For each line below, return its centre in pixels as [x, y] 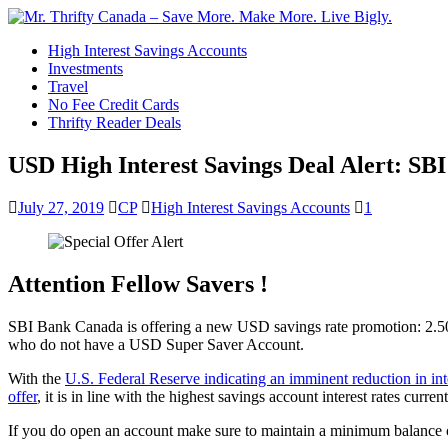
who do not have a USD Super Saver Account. [156, 344]
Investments [85, 68]
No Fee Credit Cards [113, 104]
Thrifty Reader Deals [114, 122]
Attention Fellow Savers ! [138, 283]
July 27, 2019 [61, 207]
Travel [68, 86]
